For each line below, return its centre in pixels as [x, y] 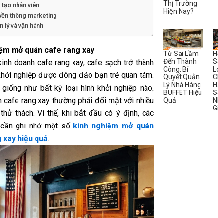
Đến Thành [180, 61]
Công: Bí [176, 69]
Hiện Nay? [178, 11]
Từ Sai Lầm [181, 53]
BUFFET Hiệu [182, 92]
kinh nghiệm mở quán [113, 126]
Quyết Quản [181, 77]
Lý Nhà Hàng [182, 84]
